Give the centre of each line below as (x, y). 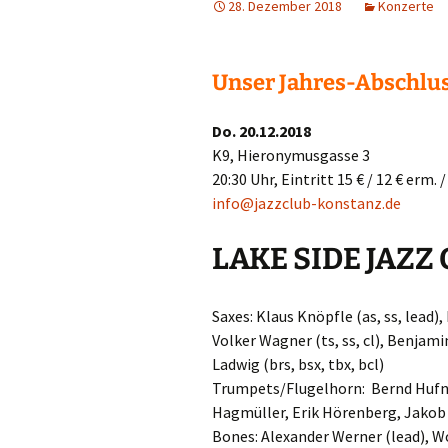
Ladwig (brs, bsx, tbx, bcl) (298, 364)
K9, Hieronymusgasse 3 (291, 155)
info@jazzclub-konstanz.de (306, 203)
